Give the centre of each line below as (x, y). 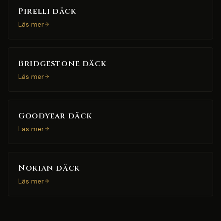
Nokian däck (49, 168)
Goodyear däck (55, 116)
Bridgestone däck (62, 64)
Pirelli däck (47, 11)
